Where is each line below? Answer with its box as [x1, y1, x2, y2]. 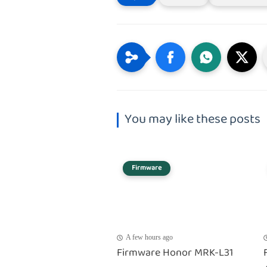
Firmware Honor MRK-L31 [117, 244, 233, 263]
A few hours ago [126, 233, 173, 242]
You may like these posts [125, 108, 260, 131]
